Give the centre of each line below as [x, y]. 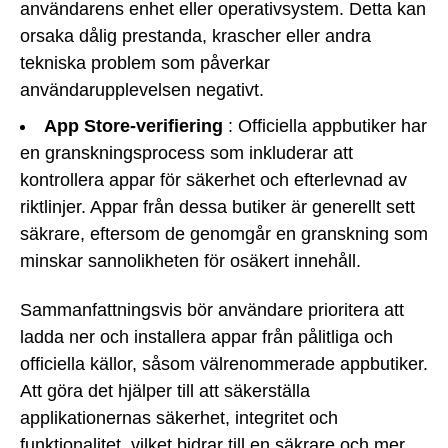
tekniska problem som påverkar [145, 62]
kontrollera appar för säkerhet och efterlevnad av [213, 179]
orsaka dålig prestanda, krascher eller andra [195, 35]
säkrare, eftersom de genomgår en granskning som [224, 233]
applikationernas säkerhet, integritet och [179, 417]
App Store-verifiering [133, 125]
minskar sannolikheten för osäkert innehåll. [190, 260]
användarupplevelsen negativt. [142, 89]
